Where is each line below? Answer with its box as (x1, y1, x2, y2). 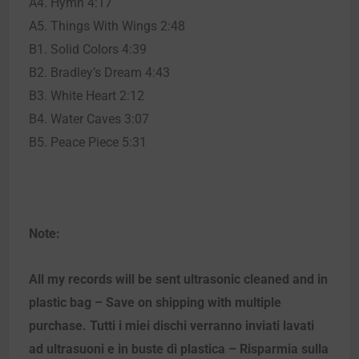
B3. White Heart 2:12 (29, 87, 144, 103)
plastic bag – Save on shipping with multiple (29, 294, 281, 310)
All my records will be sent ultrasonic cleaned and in (29, 271, 328, 287)
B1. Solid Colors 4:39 (29, 41, 147, 57)
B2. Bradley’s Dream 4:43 (29, 64, 170, 80)
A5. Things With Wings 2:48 (29, 18, 185, 34)
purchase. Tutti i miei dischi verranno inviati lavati (29, 317, 314, 333)
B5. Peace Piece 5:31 (29, 134, 147, 150)
